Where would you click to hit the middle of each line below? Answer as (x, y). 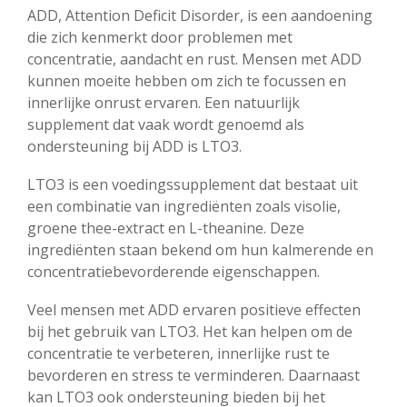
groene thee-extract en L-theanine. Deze (166, 228)
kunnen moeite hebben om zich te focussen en (187, 80)
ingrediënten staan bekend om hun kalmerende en (200, 249)
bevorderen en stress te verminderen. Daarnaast (194, 375)
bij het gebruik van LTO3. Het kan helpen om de (190, 331)
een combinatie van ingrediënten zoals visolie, (184, 206)
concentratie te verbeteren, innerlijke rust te (179, 353)
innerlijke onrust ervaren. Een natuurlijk (164, 102)
